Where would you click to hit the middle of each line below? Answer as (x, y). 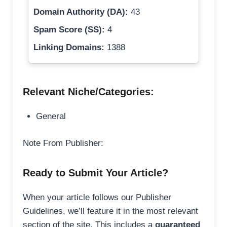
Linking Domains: (69, 48)
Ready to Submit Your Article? (96, 173)
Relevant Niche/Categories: (88, 92)
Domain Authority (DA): (81, 12)
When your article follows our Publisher (97, 197)
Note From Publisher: (63, 143)
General (51, 117)
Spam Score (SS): (69, 30)
